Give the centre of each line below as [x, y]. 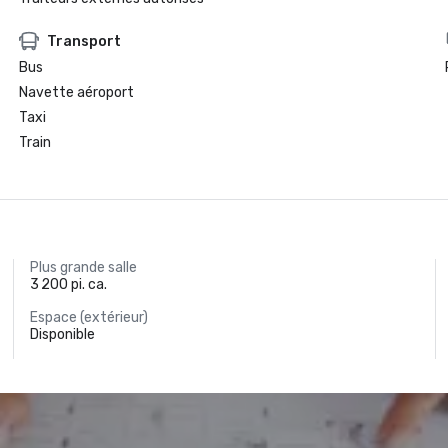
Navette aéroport [76, 92]
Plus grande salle [84, 267]
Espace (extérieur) [89, 317]
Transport [83, 41]
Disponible [63, 334]
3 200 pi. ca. [69, 284]
